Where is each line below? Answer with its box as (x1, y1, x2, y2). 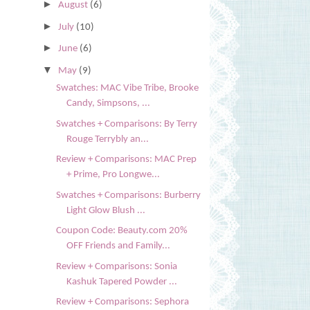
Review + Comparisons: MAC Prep (55, 154, 197, 165)
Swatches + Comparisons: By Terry (55, 118, 197, 129)
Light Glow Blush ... (66, 205, 145, 216)
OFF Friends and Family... (66, 241, 170, 252)
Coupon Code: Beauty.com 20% (55, 226, 188, 237)
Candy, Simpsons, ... (66, 98, 150, 109)
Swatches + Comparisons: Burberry (55, 190, 201, 201)
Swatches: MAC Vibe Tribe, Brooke (55, 83, 199, 94)
